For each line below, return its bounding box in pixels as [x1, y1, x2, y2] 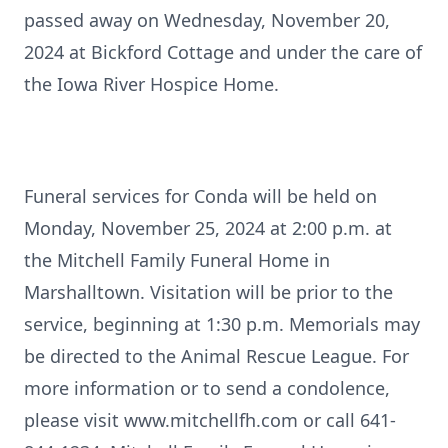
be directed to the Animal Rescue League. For [24, 344, 409, 368]
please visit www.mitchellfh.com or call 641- [24, 408, 396, 432]
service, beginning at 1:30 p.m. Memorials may [24, 312, 420, 336]
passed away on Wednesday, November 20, [24, 8, 390, 32]
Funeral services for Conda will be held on [24, 184, 377, 208]
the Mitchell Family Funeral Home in [24, 248, 330, 272]
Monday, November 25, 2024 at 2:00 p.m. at [24, 216, 392, 240]
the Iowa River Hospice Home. [24, 72, 279, 96]
